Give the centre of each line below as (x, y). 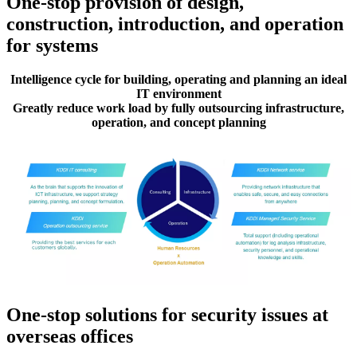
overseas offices (70, 337)
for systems (52, 46)
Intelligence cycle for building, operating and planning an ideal (178, 80)
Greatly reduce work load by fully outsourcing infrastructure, (178, 108)
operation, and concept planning (178, 123)
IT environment (178, 94)
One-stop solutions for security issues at (167, 315)
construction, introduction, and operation (175, 24)
